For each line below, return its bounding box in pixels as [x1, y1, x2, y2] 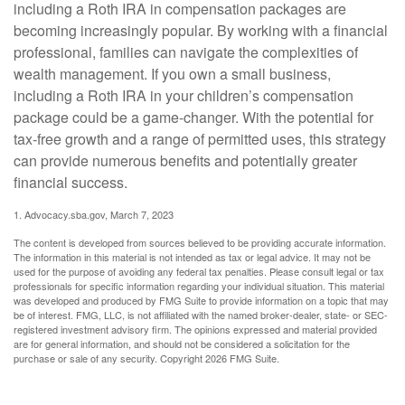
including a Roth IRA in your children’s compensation [14, 85, 353, 107]
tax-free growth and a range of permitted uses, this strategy [14, 128, 386, 150]
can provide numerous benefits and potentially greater [14, 150, 357, 172]
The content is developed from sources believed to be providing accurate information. [14, 235, 386, 250]
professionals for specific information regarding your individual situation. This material [14, 278, 384, 294]
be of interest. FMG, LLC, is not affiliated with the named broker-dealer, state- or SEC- [14, 307, 388, 323]
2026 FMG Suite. [205, 351, 279, 366]
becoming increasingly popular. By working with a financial [14, 20, 388, 42]
